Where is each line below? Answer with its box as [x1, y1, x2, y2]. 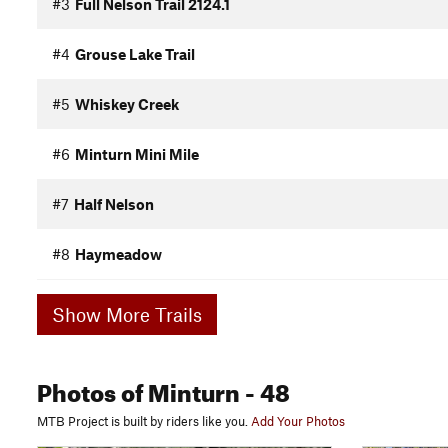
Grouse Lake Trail [75, 45, 195, 64]
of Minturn [116, 370, 240, 409]
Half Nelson [74, 195, 154, 214]
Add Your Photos [251, 413, 345, 430]
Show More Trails [106, 302, 202, 326]
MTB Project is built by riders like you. [37, 413, 248, 430]
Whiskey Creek [75, 95, 179, 114]
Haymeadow [75, 245, 162, 264]
